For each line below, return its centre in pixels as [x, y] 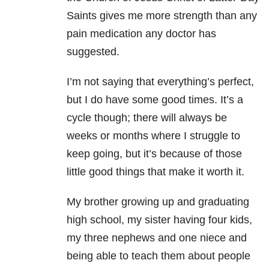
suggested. [93, 52]
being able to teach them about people [159, 256]
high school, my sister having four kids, [159, 220]
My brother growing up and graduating [158, 202]
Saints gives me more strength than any [162, 16]
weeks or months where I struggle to [153, 136]
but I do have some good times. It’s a [155, 100]
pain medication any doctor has [141, 34]
